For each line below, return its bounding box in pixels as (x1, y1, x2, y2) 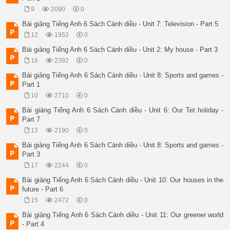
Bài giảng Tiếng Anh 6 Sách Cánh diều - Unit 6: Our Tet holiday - (22, 106, 224, 114)
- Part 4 (22, 220, 45, 228)
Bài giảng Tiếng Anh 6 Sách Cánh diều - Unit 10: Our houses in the (22, 176, 224, 184)
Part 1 (22, 81, 41, 89)
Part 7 (22, 116, 41, 124)
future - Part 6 (22, 185, 64, 194)
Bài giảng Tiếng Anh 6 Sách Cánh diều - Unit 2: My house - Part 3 (22, 46, 218, 54)
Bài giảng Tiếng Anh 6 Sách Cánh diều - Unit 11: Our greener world (22, 211, 224, 219)
